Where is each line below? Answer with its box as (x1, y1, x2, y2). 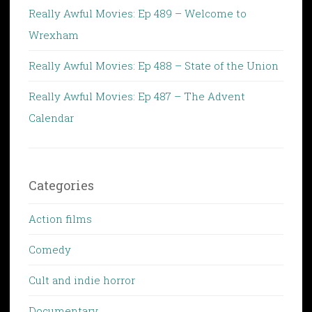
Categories (29, 176, 94, 194)
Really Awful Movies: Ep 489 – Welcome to (29, 6, 247, 20)
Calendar (29, 110, 74, 125)
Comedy (29, 242, 71, 256)
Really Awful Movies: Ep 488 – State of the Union (29, 58, 279, 72)
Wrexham (29, 27, 79, 42)
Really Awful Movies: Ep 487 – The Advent (29, 88, 245, 103)
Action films (29, 211, 92, 226)
